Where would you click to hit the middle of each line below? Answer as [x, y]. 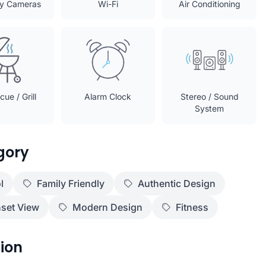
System [210, 108]
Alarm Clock [108, 96]
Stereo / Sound [209, 96]
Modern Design [107, 207]
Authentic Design [177, 183]
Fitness [192, 207]
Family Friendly [71, 183]
